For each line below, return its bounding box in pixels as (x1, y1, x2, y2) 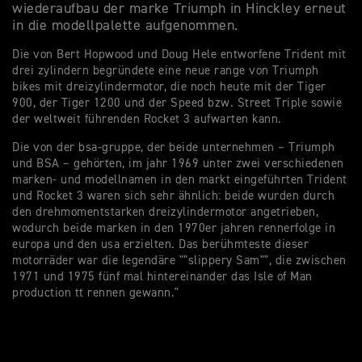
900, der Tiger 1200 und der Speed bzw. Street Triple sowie (12, 97, 342, 110)
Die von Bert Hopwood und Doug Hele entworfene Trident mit (12, 48, 347, 61)
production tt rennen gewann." (12, 287, 179, 300)
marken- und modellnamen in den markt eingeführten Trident (12, 174, 347, 187)
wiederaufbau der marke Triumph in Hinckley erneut (12, 2, 347, 17)
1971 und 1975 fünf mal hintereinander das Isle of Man (12, 271, 313, 284)
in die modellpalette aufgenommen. (12, 19, 242, 34)
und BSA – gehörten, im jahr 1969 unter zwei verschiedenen (12, 158, 344, 170)
